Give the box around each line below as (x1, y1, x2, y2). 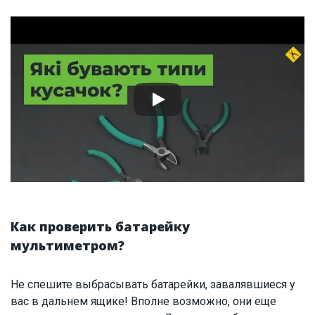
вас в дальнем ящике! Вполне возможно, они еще (11, 294, 276, 308)
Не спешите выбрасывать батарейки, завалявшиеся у (11, 277, 295, 291)
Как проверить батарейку (11, 217, 190, 235)
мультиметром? (11, 236, 124, 254)
